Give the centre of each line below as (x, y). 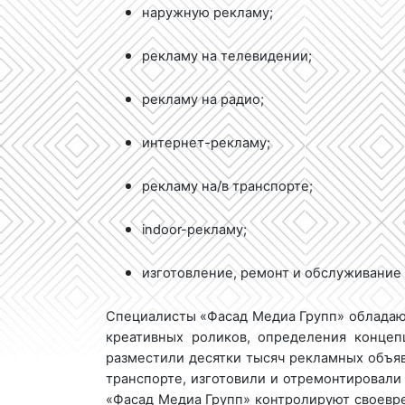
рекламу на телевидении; (227, 56)
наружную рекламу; (207, 12)
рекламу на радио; (203, 99)
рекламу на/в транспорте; (227, 186)
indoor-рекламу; (194, 229)
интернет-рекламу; (206, 142)
